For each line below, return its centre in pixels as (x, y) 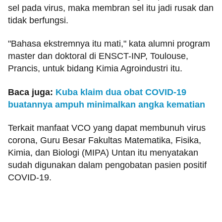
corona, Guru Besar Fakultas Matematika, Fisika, (105, 140)
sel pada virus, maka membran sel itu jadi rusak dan (111, 8)
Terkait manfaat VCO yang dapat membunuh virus (107, 128)
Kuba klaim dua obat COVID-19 (121, 92)
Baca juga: (32, 92)
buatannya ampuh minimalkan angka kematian (107, 104)
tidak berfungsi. (38, 21)
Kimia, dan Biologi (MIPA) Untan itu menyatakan (103, 153)
